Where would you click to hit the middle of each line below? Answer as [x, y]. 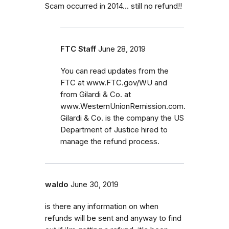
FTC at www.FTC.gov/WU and [114, 83]
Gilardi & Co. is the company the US [122, 118]
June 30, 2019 [95, 184]
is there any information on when [102, 206]
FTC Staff [78, 49]
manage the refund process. [110, 141]
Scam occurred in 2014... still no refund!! [113, 6]
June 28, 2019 [122, 49]
